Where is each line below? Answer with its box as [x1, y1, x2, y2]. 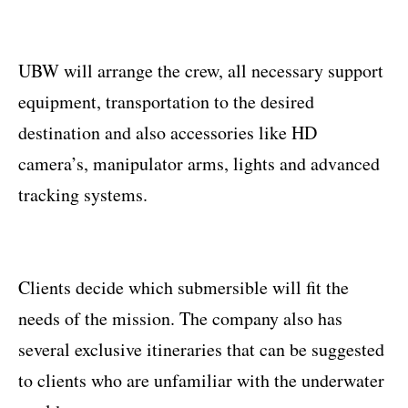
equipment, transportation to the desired [18, 89, 314, 115]
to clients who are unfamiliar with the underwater [18, 368, 384, 393]
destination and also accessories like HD [18, 120, 317, 146]
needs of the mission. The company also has [18, 306, 342, 331]
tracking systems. [18, 182, 148, 208]
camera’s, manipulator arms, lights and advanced [18, 151, 380, 177]
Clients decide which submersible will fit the [18, 275, 349, 301]
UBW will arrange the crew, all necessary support [18, 58, 383, 84]
